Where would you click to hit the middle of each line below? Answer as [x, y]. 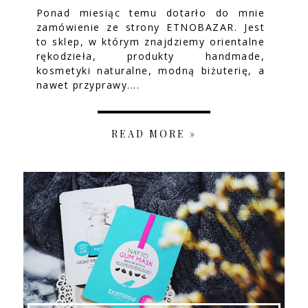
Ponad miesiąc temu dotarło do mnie [151, 12]
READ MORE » [154, 133]
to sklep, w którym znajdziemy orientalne [151, 41]
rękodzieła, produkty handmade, [151, 56]
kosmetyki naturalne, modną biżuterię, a [151, 70]
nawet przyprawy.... [88, 85]
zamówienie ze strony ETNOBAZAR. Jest [151, 27]
